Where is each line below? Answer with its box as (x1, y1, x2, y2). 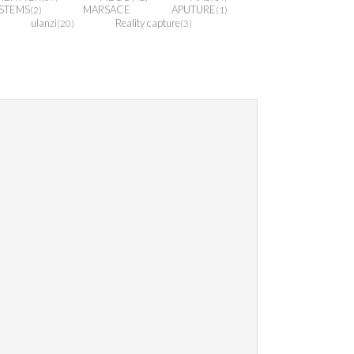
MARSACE (83, 3, 130, 16)
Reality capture (115, 17, 180, 29)
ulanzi (31, 17, 57, 29)
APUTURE (171, 3, 216, 16)
